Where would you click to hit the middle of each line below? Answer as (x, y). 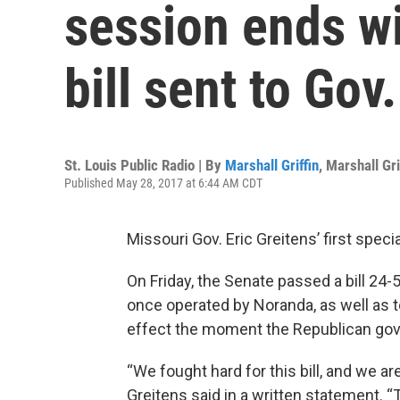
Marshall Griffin (272, 165)
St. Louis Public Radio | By (145, 165)
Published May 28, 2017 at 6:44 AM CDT (163, 183)
